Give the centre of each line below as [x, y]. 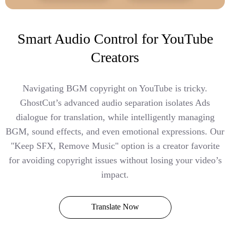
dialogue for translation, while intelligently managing [115, 117]
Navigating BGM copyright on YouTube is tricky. [115, 89]
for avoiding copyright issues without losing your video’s [115, 160]
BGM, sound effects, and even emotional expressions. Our [115, 132]
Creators [115, 57]
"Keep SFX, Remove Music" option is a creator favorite [115, 146]
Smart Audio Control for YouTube [115, 39]
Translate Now [115, 207]
